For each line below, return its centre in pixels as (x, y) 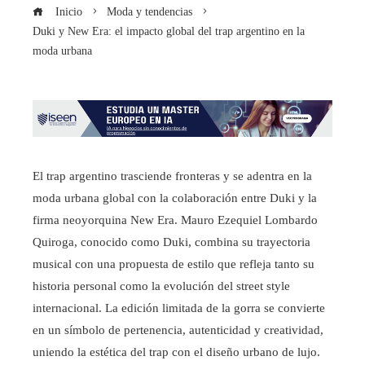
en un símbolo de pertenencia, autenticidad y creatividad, (178, 330)
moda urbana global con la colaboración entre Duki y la (175, 198)
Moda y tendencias (150, 11)
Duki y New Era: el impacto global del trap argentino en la (169, 31)
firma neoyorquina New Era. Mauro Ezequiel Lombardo (175, 220)
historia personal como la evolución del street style (161, 286)
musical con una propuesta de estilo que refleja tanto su (174, 264)
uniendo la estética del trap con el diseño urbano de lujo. (176, 352)
